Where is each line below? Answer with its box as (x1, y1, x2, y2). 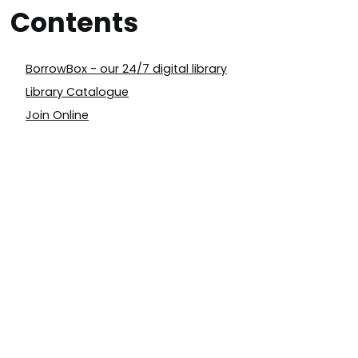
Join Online (26, 107, 89, 124)
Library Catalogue (26, 84, 129, 101)
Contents (10, 4, 138, 42)
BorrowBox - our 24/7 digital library (26, 61, 228, 78)
